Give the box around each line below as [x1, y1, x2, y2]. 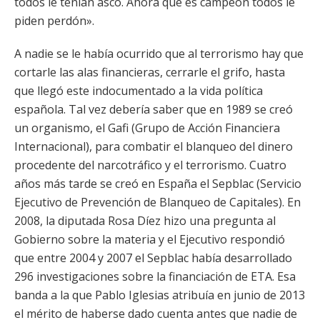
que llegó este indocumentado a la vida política [14, 83, 263, 99]
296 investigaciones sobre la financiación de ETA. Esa [14, 269, 296, 284]
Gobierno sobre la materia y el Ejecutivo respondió [14, 231, 285, 247]
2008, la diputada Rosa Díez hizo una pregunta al [14, 213, 276, 229]
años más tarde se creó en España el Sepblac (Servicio [14, 176, 301, 191]
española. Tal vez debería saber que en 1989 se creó [14, 101, 293, 117]
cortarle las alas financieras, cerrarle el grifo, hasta [14, 64, 285, 80]
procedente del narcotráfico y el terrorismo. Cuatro [14, 157, 286, 173]
